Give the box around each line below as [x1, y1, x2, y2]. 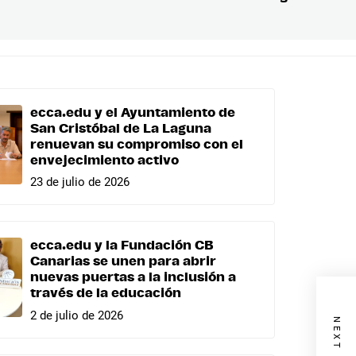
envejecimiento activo [30, 153, 179, 167]
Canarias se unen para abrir [30, 255, 216, 269]
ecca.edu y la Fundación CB [30, 239, 214, 253]
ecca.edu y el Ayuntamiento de [30, 106, 235, 119]
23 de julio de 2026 [30, 175, 130, 190]
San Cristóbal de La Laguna [30, 122, 211, 135]
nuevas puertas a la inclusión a [30, 271, 236, 284]
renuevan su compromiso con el [30, 137, 243, 151]
